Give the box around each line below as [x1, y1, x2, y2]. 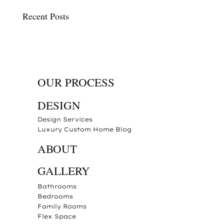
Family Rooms [37, 202, 86, 210]
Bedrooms [37, 192, 73, 200]
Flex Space [37, 212, 76, 220]
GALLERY [37, 162, 90, 178]
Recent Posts [22, 9, 69, 22]
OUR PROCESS [37, 74, 114, 89]
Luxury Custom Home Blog [37, 125, 131, 133]
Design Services [37, 115, 92, 123]
